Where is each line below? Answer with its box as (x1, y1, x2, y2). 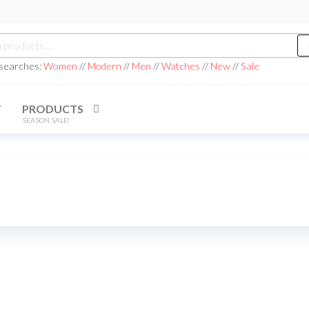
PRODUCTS (22, 102, 83, 115)
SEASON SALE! (22, 116, 70, 124)
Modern (87, 60, 121, 72)
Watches (161, 60, 200, 72)
